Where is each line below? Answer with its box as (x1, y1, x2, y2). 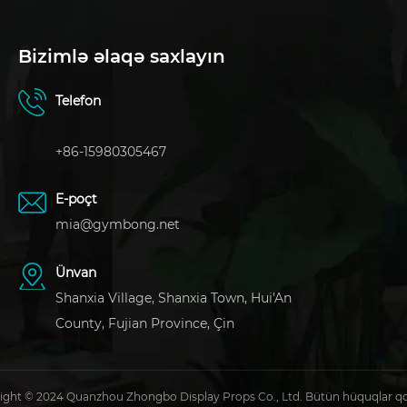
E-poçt (55, 191, 97, 208)
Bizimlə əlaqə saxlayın (18, 45, 225, 67)
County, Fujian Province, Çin (55, 314, 234, 332)
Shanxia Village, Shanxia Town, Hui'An (55, 289, 292, 306)
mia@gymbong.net (55, 216, 180, 233)
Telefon (55, 93, 101, 110)
